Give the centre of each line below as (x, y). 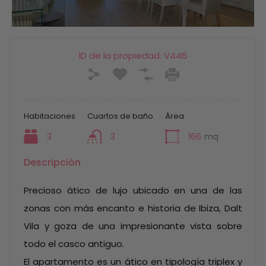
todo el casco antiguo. (74, 244)
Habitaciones (50, 116)
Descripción (52, 162)
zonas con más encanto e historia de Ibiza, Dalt (133, 208)
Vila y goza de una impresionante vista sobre (133, 226)
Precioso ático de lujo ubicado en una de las (133, 190)
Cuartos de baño (120, 116)
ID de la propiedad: (120, 56)
